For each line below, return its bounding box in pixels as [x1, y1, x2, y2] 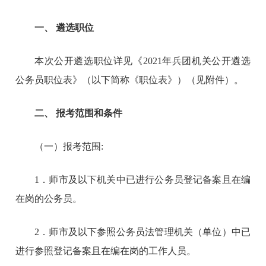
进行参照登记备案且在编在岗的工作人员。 [15, 245, 197, 256]
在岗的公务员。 [15, 193, 83, 204]
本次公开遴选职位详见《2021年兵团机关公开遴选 [34, 55, 251, 66]
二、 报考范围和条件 [34, 107, 123, 118]
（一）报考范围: [34, 141, 104, 151]
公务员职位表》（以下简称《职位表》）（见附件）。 [15, 74, 244, 85]
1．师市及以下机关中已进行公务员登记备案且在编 [34, 174, 251, 185]
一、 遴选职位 [34, 22, 94, 33]
